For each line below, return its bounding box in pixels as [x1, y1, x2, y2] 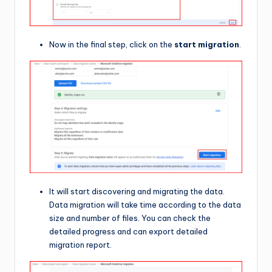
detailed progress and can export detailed [49, 226, 208, 237]
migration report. [49, 240, 112, 250]
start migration [174, 39, 239, 50]
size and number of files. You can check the [49, 213, 211, 223]
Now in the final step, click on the [49, 39, 174, 50]
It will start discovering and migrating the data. [49, 186, 225, 197]
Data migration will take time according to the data [49, 200, 241, 210]
